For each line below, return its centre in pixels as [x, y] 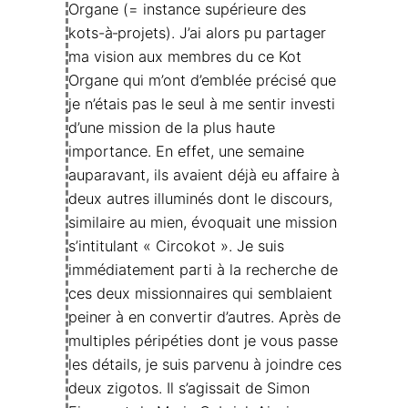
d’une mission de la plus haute [172, 127]
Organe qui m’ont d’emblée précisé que [202, 80]
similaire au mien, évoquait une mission [203, 222]
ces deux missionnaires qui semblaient [200, 293]
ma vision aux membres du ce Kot [185, 56]
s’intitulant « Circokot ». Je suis [176, 245]
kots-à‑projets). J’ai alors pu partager [197, 32]
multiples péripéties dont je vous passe [203, 340]
